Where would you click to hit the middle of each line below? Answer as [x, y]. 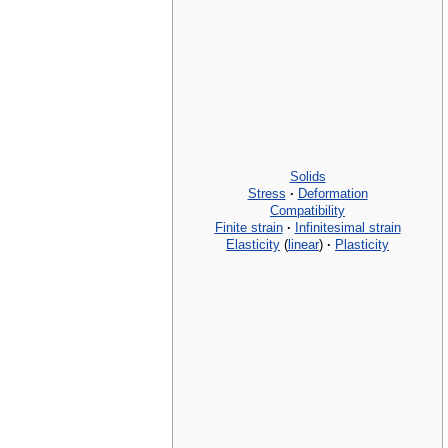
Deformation [332, 193]
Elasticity [253, 244]
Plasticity [362, 244]
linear [303, 244]
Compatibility [307, 210]
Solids [307, 176]
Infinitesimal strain [347, 227]
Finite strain [248, 227]
